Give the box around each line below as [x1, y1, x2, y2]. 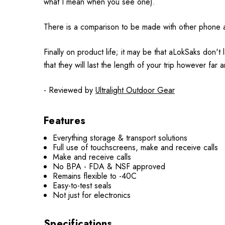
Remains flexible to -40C [53, 170, 137, 182]
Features [44, 114, 85, 128]
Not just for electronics [53, 189, 131, 201]
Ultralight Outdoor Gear [95, 84, 175, 96]
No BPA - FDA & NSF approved [53, 161, 166, 172]
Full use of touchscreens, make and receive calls [53, 142, 218, 153]
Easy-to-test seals [53, 180, 112, 191]
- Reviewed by [44, 84, 95, 96]
